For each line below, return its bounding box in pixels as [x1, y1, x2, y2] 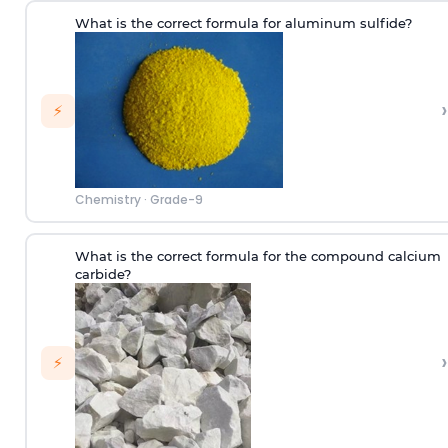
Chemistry [74, 191, 141, 209]
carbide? [74, 266, 131, 283]
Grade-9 [149, 191, 203, 209]
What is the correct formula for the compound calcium [74, 248, 441, 265]
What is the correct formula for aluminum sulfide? [74, 15, 412, 32]
